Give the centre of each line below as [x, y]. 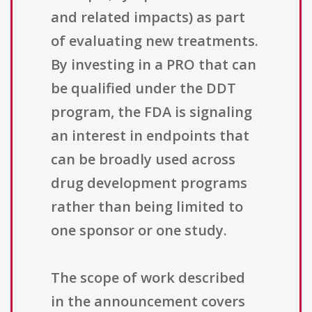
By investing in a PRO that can [154, 65]
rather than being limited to [147, 207]
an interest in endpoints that [150, 136]
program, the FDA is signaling [151, 112]
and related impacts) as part [148, 17]
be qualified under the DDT [143, 88]
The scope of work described [148, 278]
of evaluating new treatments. [155, 41]
